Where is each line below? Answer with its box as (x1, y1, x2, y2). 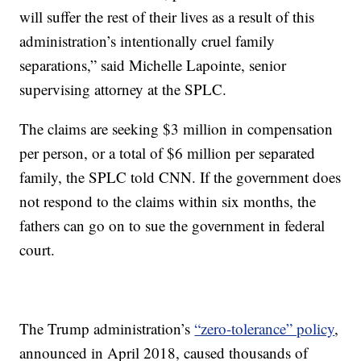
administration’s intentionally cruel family (19, 31, 276, 51)
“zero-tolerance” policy (194, 318, 335, 338)
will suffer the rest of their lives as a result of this (19, 6, 315, 27)
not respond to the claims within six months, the (19, 191, 317, 211)
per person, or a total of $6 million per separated (19, 143, 316, 163)
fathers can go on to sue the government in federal (19, 215, 326, 235)
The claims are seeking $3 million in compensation (19, 118, 334, 139)
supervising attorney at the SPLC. (19, 79, 227, 99)
